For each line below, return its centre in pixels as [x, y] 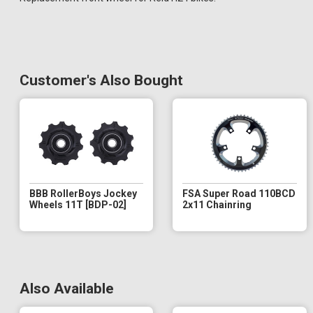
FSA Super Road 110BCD [239, 193]
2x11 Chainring [217, 204]
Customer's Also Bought [101, 80]
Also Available [67, 288]
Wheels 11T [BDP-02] [78, 204]
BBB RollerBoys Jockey [83, 193]
